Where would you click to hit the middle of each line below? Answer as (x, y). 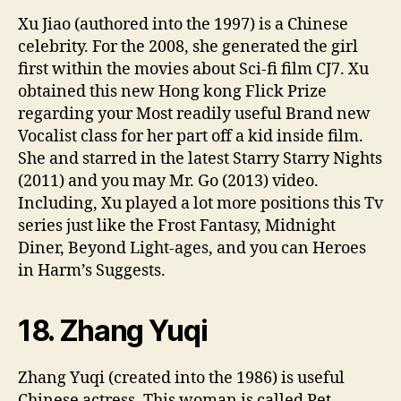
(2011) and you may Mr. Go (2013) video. (168, 181)
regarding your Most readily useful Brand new (194, 114)
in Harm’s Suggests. (92, 270)
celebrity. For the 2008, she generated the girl (188, 47)
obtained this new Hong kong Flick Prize (172, 91)
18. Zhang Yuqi (113, 330)
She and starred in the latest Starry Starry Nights (200, 158)
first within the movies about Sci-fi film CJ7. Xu (193, 69)
